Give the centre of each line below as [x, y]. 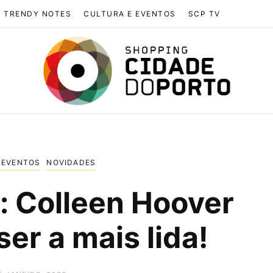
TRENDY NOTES [37, 14]
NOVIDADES [71, 162]
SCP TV [204, 14]
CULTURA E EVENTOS [130, 14]
